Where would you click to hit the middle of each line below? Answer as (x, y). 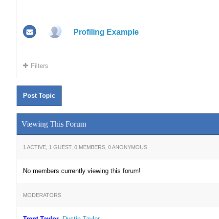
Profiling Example (106, 32)
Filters (39, 66)
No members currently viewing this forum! (82, 171)
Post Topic (39, 96)
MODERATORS (42, 195)
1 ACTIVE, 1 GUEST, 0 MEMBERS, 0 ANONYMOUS (85, 147)
